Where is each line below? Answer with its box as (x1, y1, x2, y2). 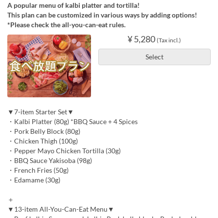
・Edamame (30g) (7, 175, 60, 184)
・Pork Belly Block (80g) (7, 127, 80, 135)
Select (145, 53, 163, 61)
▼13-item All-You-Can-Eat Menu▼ (7, 204, 114, 213)
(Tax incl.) (157, 36, 182, 44)
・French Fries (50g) (7, 165, 69, 174)
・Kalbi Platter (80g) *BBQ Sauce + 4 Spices (7, 117, 138, 126)
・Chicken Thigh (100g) (7, 136, 78, 145)
